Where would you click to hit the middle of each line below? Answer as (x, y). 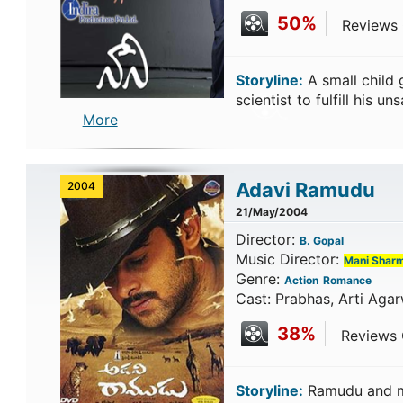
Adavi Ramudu (305, 190)
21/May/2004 (271, 212)
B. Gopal (321, 241)
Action (301, 280)
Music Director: (289, 259)
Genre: (260, 279)
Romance (347, 280)
